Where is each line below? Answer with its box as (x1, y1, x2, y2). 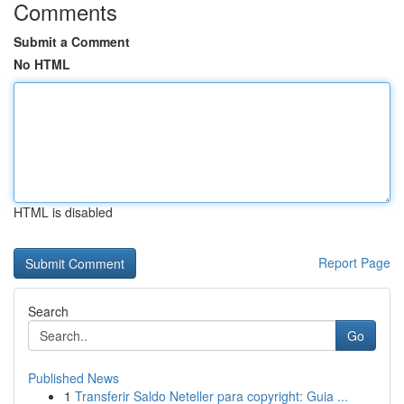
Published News (28, 369, 119, 387)
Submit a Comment (14, 32, 130, 50)
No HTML (14, 55, 70, 73)
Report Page (318, 253, 390, 271)
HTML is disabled (14, 203, 113, 221)
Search (28, 302, 69, 320)
